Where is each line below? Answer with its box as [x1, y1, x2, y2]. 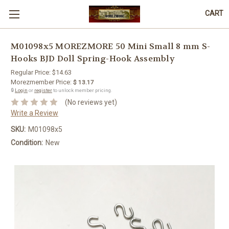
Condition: [11, 138, 43, 147]
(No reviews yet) [64, 98, 117, 106]
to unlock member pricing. [52, 87, 112, 93]
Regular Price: [11, 68, 52, 76]
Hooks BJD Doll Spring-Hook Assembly [11, 53, 175, 64]
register [34, 87, 52, 93]
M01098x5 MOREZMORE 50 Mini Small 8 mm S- [11, 41, 210, 52]
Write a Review [11, 108, 58, 117]
